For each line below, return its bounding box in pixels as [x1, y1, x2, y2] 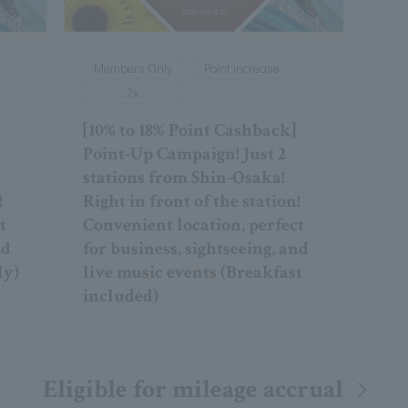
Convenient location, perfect [82, 213, 304, 238]
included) [82, 284, 158, 309]
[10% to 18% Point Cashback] [82, 118, 296, 143]
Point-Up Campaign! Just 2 [82, 142, 286, 167]
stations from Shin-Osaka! [82, 166, 285, 190]
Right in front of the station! [82, 189, 301, 214]
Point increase [204, 59, 280, 77]
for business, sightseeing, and [82, 237, 309, 261]
